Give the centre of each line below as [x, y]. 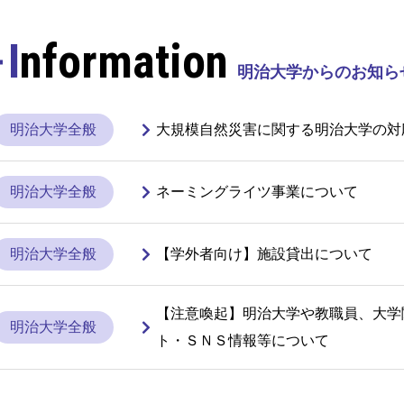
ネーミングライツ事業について [257, 192]
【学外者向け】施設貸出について [265, 254]
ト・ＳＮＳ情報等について [243, 341]
